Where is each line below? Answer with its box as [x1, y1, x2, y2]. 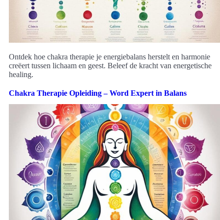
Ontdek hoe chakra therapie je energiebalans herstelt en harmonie [9, 52, 210, 61]
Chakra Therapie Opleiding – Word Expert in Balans [9, 88, 187, 97]
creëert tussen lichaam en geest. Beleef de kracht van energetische [9, 61, 212, 70]
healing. [9, 70, 33, 79]
